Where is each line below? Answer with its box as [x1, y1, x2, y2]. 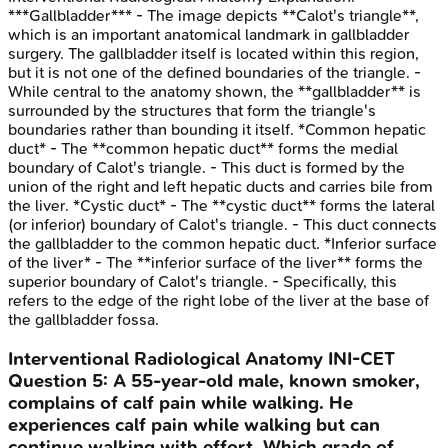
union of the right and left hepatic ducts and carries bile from [8, 177, 433, 197]
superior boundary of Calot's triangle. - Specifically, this [8, 272, 397, 292]
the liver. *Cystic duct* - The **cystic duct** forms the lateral [8, 196, 435, 216]
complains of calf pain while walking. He [8, 392, 353, 415]
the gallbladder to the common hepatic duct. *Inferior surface [8, 234, 437, 254]
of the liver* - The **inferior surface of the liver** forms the [8, 253, 423, 273]
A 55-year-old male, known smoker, [113, 370, 420, 393]
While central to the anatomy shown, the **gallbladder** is [8, 82, 421, 102]
